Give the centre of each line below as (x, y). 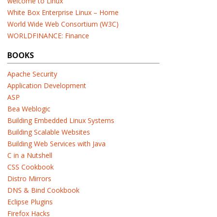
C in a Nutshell (30, 155)
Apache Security (32, 74)
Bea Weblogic (29, 109)
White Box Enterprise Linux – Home (63, 12)
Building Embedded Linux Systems (61, 120)
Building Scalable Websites (49, 132)
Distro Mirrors (29, 178)
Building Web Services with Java (56, 144)
